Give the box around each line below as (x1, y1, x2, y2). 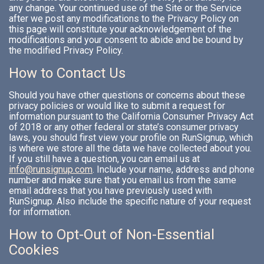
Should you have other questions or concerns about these (9, 90, 245, 101)
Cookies (9, 242, 59, 259)
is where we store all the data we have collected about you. (9, 143, 252, 154)
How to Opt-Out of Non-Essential (9, 226, 214, 243)
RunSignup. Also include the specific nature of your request (9, 196, 251, 207)
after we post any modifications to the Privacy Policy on (9, 13, 239, 25)
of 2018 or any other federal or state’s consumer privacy (9, 121, 239, 133)
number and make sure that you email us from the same (9, 174, 236, 186)
